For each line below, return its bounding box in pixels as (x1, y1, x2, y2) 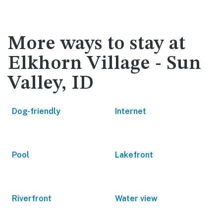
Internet (115, 107, 146, 116)
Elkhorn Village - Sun (8, 55, 202, 73)
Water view (115, 194, 158, 203)
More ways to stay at (8, 35, 186, 54)
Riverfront (12, 194, 52, 203)
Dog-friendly (12, 107, 60, 116)
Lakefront (115, 150, 153, 160)
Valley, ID (8, 74, 94, 93)
